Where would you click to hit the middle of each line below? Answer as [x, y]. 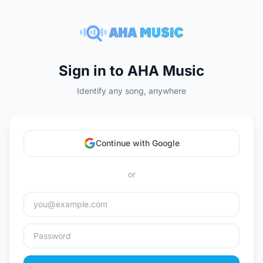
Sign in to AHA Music [131, 71]
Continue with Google [137, 143]
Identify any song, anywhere [131, 91]
